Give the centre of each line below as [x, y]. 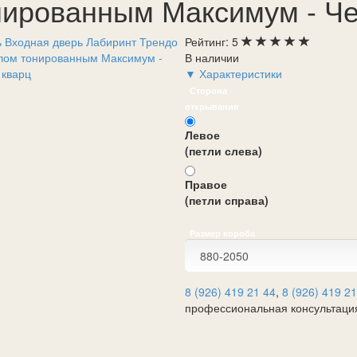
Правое [206, 184]
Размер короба [222, 233]
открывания [211, 106]
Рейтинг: [208, 41]
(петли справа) [226, 200]
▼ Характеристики [233, 73]
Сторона [208, 90]
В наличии [212, 57]
